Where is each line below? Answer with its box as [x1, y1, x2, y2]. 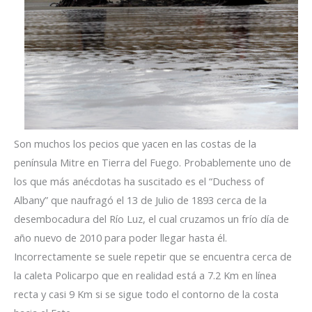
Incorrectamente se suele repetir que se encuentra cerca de [14, 249, 292, 264]
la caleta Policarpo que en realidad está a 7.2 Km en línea [14, 268, 276, 283]
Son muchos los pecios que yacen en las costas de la [14, 136, 256, 151]
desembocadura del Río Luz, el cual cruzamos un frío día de [14, 212, 289, 226]
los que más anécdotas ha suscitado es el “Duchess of [14, 174, 264, 189]
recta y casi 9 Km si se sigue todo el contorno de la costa [14, 287, 279, 302]
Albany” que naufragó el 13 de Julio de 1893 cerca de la [14, 193, 267, 208]
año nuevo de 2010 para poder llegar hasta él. [14, 231, 227, 245]
